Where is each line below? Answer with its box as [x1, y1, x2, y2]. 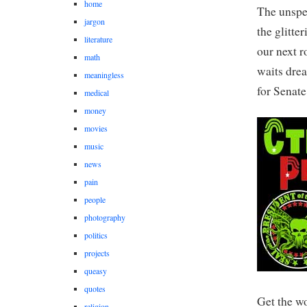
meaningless [84, 69, 124, 81]
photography [84, 212, 125, 223]
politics [84, 230, 108, 241]
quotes [84, 283, 106, 295]
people [84, 194, 106, 206]
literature [84, 34, 112, 45]
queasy [84, 265, 107, 277]
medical [84, 87, 109, 99]
